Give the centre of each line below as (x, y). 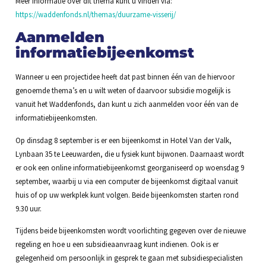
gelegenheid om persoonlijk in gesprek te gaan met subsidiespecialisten (129, 258)
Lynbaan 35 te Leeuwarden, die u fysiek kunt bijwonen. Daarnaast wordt (129, 153)
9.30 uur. (28, 208)
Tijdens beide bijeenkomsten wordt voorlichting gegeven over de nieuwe (130, 231)
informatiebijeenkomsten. (56, 118)
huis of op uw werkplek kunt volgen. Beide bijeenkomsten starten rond (127, 194)
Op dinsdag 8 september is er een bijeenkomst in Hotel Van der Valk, (123, 140)
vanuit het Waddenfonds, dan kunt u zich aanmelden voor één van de (126, 104)
